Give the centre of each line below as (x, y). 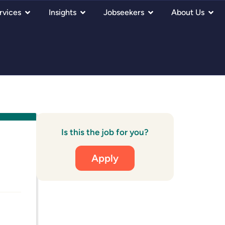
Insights (62, 12)
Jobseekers (124, 12)
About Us (188, 12)
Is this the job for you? (105, 132)
